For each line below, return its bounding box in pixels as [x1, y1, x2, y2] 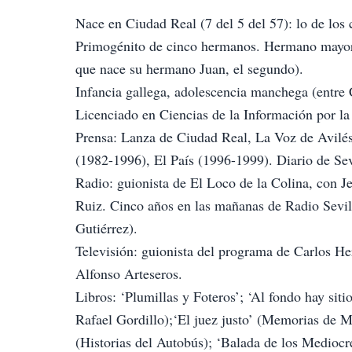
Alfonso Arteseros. [75, 263, 182, 283]
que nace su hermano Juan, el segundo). [75, 58, 303, 78]
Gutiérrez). [75, 218, 137, 237]
